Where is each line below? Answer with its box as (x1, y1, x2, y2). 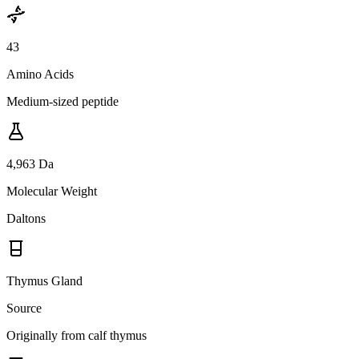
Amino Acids (6, 67, 74, 81)
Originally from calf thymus (6, 328, 147, 342)
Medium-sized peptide (6, 94, 119, 108)
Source (6, 301, 42, 315)
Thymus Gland (6, 273, 83, 288)
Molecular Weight (6, 184, 97, 198)
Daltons (6, 211, 46, 225)
